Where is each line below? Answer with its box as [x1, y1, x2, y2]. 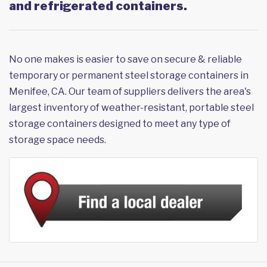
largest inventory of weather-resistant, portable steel [9, 102, 254, 114]
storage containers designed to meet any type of [9, 118, 231, 130]
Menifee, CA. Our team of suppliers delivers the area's [9, 86, 251, 98]
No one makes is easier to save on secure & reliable [9, 54, 242, 66]
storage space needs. [9, 134, 106, 146]
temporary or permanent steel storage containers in [9, 70, 249, 82]
